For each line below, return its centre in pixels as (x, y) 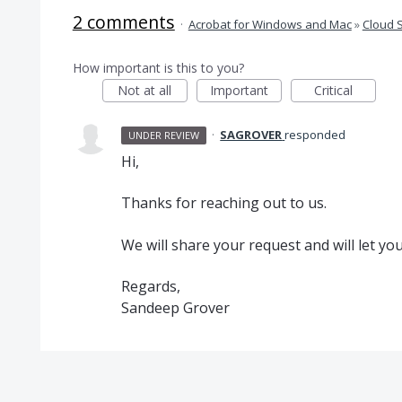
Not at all (145, 90)
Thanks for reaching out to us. (223, 203)
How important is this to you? (158, 68)
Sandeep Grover (175, 308)
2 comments (123, 22)
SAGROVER (251, 135)
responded (315, 135)
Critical (333, 90)
